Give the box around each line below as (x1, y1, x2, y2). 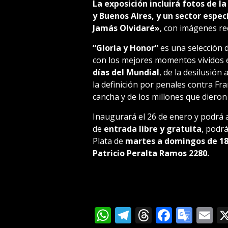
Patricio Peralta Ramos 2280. (92, 147, 209, 159)
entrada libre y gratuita (103, 123, 202, 134)
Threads (151, 204, 214, 226)
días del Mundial (92, 66, 159, 78)
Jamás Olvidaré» (92, 22, 160, 34)
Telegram (131, 204, 203, 226)
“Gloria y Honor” (92, 42, 158, 53)
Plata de (92, 135, 125, 147)
